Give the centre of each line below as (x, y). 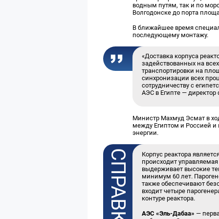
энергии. (146, 133)
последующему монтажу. (171, 35)
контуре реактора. (169, 198)
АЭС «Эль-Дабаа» (168, 214)
